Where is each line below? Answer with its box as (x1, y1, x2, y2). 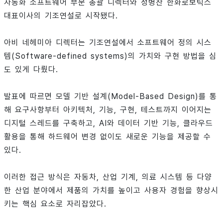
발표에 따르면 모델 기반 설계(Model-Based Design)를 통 (4, 91, 217, 101)
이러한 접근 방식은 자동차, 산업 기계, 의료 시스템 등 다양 (4, 172, 212, 182)
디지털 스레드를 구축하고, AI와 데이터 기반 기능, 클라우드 (4, 118, 213, 128)
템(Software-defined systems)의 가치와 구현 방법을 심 (4, 51, 217, 61)
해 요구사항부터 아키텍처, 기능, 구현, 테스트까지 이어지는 (4, 105, 212, 114)
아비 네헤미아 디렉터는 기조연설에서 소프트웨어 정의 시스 (4, 37, 212, 47)
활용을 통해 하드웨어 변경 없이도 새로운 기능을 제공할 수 (4, 131, 211, 141)
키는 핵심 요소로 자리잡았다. (4, 199, 107, 209)
